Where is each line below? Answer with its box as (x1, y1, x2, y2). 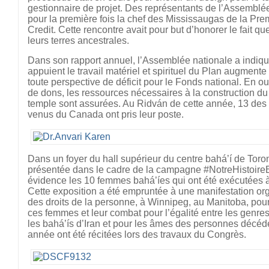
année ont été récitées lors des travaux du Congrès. (28, 229, 246, 240)
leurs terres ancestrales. (28, 35, 129, 46)
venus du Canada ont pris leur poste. (28, 109, 184, 119)
